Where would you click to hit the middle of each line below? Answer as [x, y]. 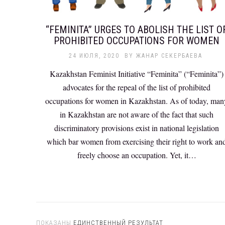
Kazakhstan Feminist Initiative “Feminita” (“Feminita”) [137, 73]
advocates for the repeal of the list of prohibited [137, 87]
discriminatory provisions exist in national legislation [137, 128]
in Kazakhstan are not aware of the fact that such [137, 114]
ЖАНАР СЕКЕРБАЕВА [169, 55]
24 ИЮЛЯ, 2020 [94, 55]
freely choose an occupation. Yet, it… [137, 155]
